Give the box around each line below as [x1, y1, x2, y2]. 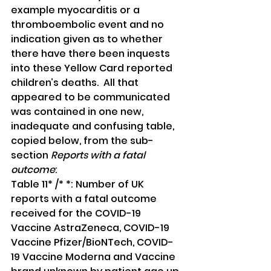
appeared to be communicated [11, 90, 172, 105]
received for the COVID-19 [11, 206, 143, 221]
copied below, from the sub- [11, 134, 154, 148]
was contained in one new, [11, 105, 146, 119]
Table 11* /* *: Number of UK [11, 177, 146, 192]
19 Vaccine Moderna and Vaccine [11, 250, 178, 264]
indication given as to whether [11, 32, 165, 47]
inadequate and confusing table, [11, 119, 177, 134]
